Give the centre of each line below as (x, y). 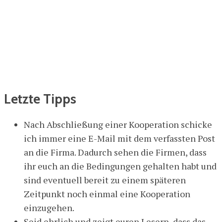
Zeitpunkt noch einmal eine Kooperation (107, 194)
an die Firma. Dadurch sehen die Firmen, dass (115, 152)
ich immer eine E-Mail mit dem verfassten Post (119, 138)
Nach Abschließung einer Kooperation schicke (118, 124)
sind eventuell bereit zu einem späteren (105, 180)
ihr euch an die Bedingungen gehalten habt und (120, 166)
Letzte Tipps (40, 99)
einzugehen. (49, 207)
